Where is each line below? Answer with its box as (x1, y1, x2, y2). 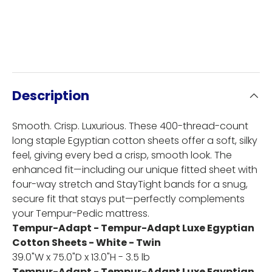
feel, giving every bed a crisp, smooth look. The (12, 148, 232, 163)
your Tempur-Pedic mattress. (12, 206, 149, 221)
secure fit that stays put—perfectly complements (12, 192, 245, 206)
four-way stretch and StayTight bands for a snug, (12, 177, 248, 192)
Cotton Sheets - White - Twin (12, 236, 161, 250)
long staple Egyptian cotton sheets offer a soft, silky (12, 134, 257, 148)
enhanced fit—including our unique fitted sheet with (12, 163, 257, 177)
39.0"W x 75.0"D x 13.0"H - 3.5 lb (12, 250, 150, 265)
